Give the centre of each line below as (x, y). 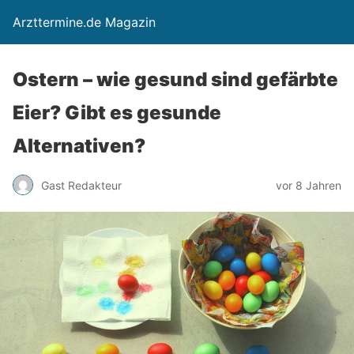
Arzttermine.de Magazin (84, 22)
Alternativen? (79, 146)
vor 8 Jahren (309, 185)
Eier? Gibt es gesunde (117, 113)
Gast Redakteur (81, 185)
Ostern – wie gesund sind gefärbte (175, 79)
